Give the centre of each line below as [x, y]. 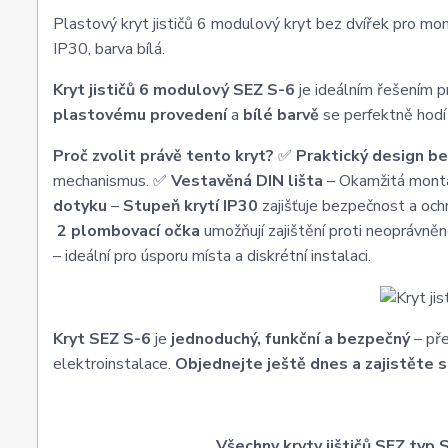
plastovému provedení [140, 115]
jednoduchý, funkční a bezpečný [290, 338]
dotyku [80, 206]
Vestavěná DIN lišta [247, 181]
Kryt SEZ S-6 [102, 338]
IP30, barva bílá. [109, 49]
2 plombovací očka [128, 231]
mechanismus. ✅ [112, 181]
